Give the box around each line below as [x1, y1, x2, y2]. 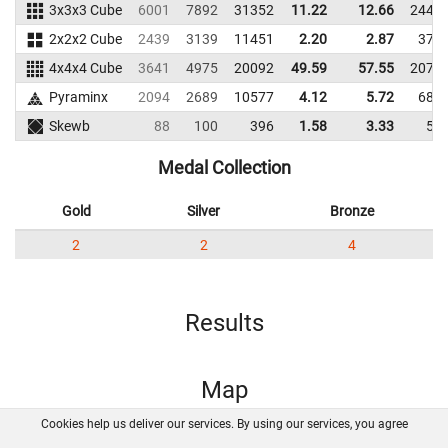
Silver [187, 203, 220, 219]
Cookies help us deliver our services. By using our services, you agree [40, 417, 408, 431]
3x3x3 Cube [48, 2, 122, 18]
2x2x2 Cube [48, 31, 122, 47]
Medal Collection [157, 157, 291, 178]
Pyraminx [48, 89, 108, 105]
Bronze [329, 203, 374, 219]
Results [184, 309, 264, 337]
